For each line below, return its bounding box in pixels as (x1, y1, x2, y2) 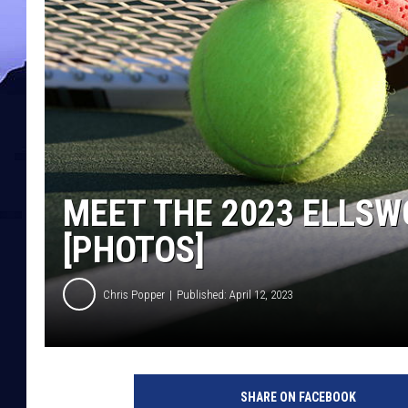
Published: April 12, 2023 (177, 287, 292, 301)
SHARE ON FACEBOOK (240, 390, 356, 405)
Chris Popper (103, 287, 165, 301)
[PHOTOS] (63, 229, 205, 272)
